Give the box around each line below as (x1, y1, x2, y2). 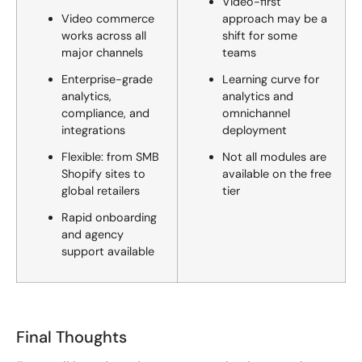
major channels (61, 45, 143, 61)
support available (61, 244, 154, 259)
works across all (61, 28, 146, 44)
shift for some (222, 28, 297, 44)
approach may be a (222, 11, 327, 27)
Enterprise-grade (61, 72, 153, 87)
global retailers (61, 183, 140, 199)
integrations (61, 123, 125, 138)
